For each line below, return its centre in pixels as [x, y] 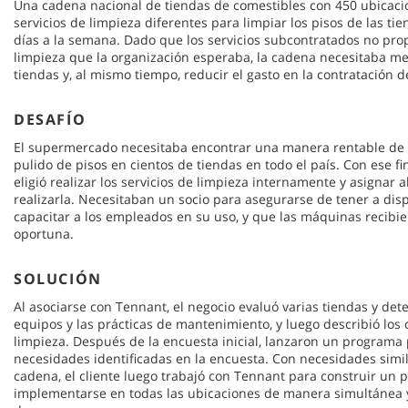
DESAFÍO [50, 120]
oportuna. [44, 234]
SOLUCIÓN [58, 279]
